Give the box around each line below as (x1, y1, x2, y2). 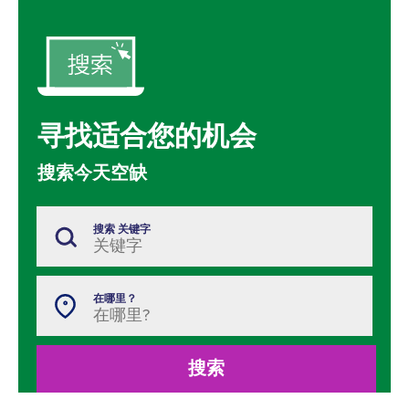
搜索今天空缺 (37, 163, 147, 185)
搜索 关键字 (93, 223, 151, 236)
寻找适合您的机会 (37, 120, 257, 154)
